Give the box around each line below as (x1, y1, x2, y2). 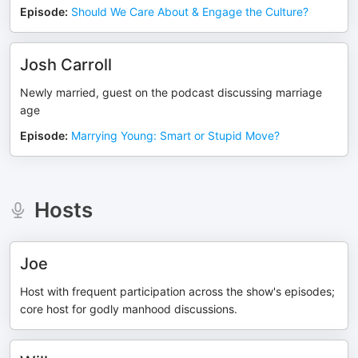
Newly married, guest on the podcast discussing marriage (20, 86, 322, 99)
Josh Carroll (20, 55, 112, 74)
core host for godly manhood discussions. (20, 302, 237, 316)
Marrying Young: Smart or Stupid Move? (71, 129, 280, 142)
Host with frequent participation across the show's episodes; (20, 284, 335, 298)
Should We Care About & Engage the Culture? (71, 5, 308, 18)
